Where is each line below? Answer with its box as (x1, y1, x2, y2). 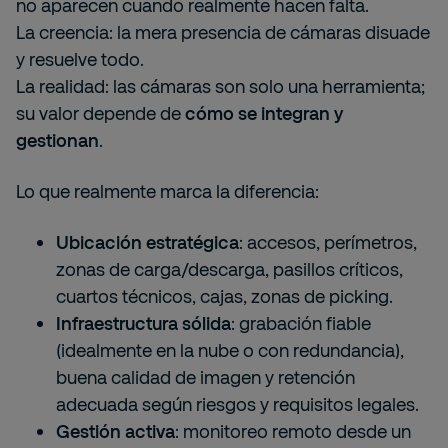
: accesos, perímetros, (239, 231, 417, 253)
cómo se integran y (185, 102, 343, 124)
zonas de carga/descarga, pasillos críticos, (56, 258, 403, 280)
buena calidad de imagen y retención (56, 366, 355, 388)
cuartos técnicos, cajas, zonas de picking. (56, 285, 393, 307)
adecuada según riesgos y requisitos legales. (56, 393, 419, 415)
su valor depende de (16, 102, 185, 124)
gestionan (16, 129, 99, 151)
